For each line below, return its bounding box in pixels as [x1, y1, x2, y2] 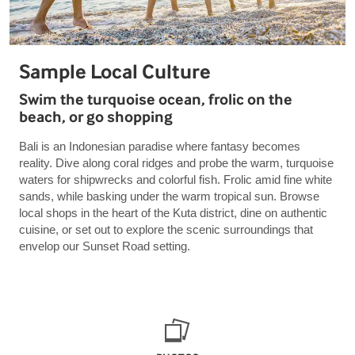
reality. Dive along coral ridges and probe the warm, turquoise [19, 156, 334, 170]
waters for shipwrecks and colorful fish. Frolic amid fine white [19, 173, 332, 187]
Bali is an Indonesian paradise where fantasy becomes [19, 139, 300, 154]
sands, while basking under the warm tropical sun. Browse [19, 189, 319, 204]
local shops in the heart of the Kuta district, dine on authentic [19, 206, 327, 220]
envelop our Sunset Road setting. [19, 239, 190, 254]
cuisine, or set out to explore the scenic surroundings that [19, 223, 313, 237]
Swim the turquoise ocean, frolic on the [19, 90, 292, 109]
